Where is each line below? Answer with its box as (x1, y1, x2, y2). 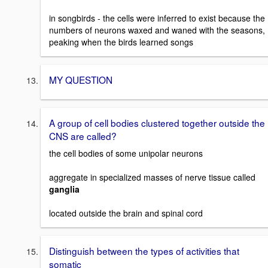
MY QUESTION (49, 73, 112, 87)
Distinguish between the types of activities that (49, 243, 239, 257)
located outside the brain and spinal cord (49, 206, 203, 219)
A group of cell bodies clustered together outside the (49, 115, 265, 129)
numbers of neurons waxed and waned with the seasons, (49, 24, 265, 36)
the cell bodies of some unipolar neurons (49, 147, 203, 159)
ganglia (49, 182, 80, 195)
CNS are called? (49, 129, 117, 142)
